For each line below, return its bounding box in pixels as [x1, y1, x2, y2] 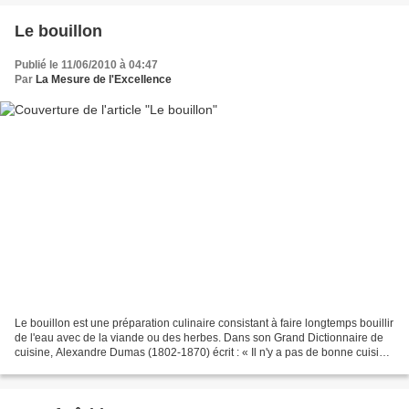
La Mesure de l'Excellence [36, 72, 172, 86]
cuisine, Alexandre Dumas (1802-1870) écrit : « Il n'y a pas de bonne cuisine [15, 346, 392, 360]
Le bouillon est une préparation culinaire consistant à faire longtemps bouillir [15, 317, 393, 330]
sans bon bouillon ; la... [15, 361, 129, 374]
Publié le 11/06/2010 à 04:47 [15, 58, 158, 71]
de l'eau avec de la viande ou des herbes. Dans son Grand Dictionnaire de [15, 331, 383, 345]
